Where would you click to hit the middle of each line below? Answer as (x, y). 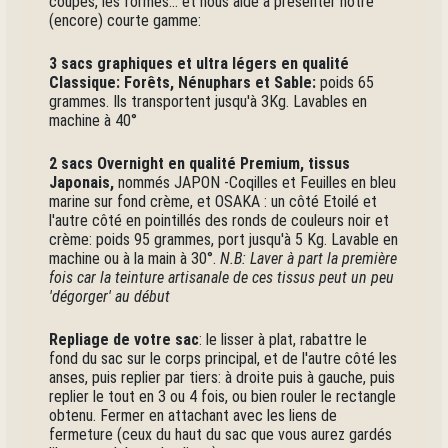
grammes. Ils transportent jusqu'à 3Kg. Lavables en (208, 102)
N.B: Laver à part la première (309, 259)
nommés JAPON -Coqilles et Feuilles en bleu (255, 183)
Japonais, (82, 183)
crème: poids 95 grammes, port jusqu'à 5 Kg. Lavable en (224, 240)
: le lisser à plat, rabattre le (283, 340)
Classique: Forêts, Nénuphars (150, 83)
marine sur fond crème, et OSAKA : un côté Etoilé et (213, 202)
